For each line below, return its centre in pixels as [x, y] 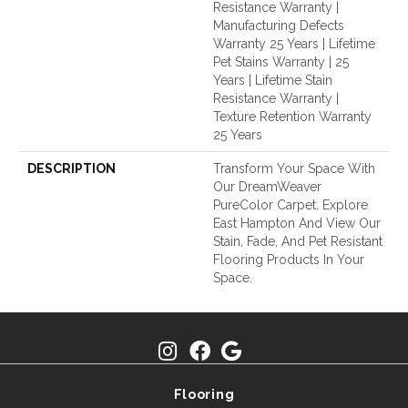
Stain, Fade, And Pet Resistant [298, 241]
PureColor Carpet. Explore [291, 204]
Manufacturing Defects [279, 25]
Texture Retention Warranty [292, 116]
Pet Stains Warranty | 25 [281, 61]
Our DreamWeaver [267, 186]
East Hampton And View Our [297, 223]
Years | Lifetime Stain [273, 80]
